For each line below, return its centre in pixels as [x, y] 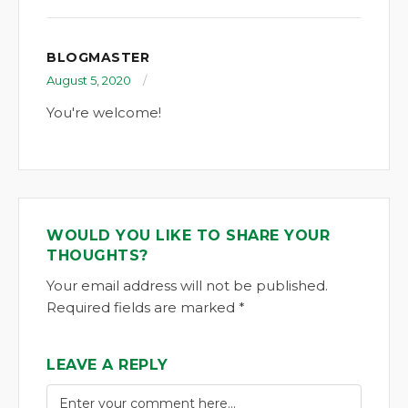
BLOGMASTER [98, 57]
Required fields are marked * [146, 307]
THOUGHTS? [97, 255]
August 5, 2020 [89, 80]
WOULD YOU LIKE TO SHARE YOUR [188, 235]
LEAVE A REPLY [107, 364]
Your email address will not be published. [187, 285]
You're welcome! [104, 112]
